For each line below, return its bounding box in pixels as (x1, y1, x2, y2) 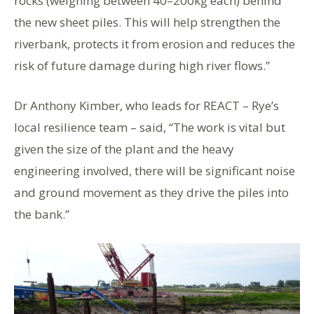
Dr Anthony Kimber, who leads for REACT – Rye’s (14, 97, 279, 114)
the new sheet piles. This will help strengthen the (14, 14, 280, 30)
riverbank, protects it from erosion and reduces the (14, 36, 295, 52)
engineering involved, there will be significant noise (14, 163, 295, 179)
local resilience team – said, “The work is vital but (14, 119, 285, 135)
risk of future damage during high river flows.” (14, 57, 270, 74)
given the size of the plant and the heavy (14, 141, 234, 157)
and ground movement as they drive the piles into (14, 184, 289, 200)
